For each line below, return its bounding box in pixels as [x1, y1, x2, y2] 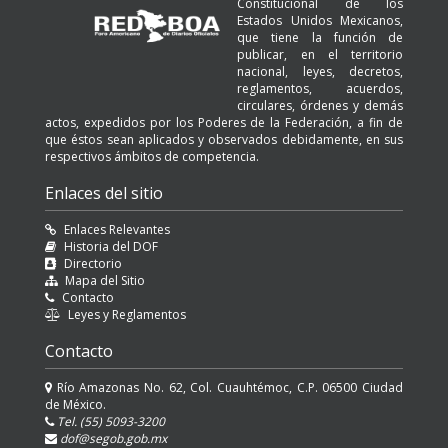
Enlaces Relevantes [64, 221, 170, 238]
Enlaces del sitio [45, 182, 163, 204]
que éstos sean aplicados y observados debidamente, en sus [45, 131, 403, 148]
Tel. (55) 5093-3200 [57, 413, 165, 430]
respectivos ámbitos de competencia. [45, 148, 259, 165]
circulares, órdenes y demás [237, 97, 403, 114]
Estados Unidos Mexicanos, [237, 12, 403, 29]
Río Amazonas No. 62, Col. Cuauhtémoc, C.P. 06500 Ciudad [52, 379, 403, 396]
